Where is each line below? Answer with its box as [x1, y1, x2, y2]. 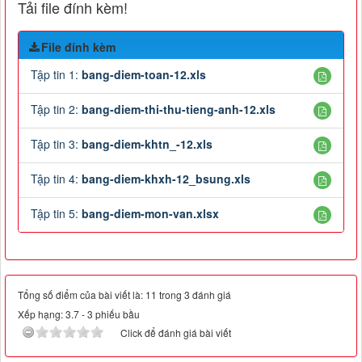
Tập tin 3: [31, 135, 82, 152]
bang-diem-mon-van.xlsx [82, 204, 219, 221]
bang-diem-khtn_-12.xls [82, 135, 213, 152]
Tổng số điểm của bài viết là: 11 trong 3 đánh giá [18, 287, 231, 301]
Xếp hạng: [18, 306, 65, 321]
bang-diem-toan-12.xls [82, 65, 206, 82]
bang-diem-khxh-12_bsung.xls [82, 170, 250, 187]
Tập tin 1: [31, 65, 82, 82]
